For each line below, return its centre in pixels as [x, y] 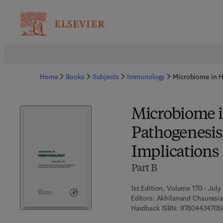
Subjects [106, 77]
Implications [175, 153]
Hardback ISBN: [154, 208]
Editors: [143, 198]
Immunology [146, 77]
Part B [144, 169]
